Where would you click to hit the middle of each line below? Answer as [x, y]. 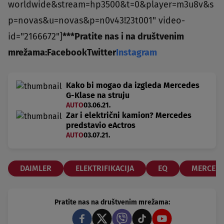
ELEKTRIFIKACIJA [105, 168]
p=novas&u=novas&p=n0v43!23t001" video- [96, 21]
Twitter [101, 53]
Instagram [136, 53]
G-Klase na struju [98, 95]
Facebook [67, 53]
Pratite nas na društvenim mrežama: [112, 202]
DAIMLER [36, 168]
